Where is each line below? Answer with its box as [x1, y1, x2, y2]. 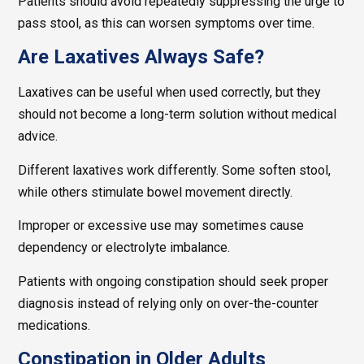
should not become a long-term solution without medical [18, 106, 337, 123]
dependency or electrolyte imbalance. [18, 240, 231, 256]
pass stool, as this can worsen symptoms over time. [18, 15, 315, 31]
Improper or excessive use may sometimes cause [18, 218, 305, 234]
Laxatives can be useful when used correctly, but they [18, 84, 322, 101]
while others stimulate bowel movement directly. [18, 184, 293, 200]
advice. [18, 128, 58, 145]
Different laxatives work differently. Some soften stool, [18, 162, 331, 178]
